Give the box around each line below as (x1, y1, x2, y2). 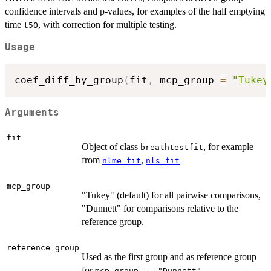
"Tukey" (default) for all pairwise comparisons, (82, 189, 261, 200)
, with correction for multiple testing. (38, 19, 177, 30)
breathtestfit (140, 142, 203, 152)
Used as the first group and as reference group (82, 251, 256, 262)
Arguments (5, 107, 59, 119)
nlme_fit (102, 155, 141, 165)
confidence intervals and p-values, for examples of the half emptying (5, 5, 265, 16)
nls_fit (146, 155, 180, 165)
